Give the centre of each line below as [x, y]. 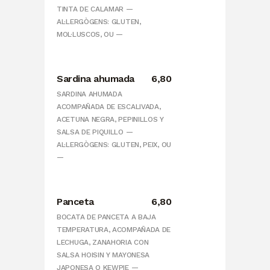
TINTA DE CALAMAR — [95, 9]
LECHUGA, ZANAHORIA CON [103, 243]
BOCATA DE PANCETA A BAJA [106, 217]
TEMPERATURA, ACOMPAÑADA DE [114, 230]
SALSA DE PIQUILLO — [95, 132]
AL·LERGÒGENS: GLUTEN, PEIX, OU [114, 145]
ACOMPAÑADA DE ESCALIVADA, [109, 107]
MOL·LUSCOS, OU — [90, 35]
